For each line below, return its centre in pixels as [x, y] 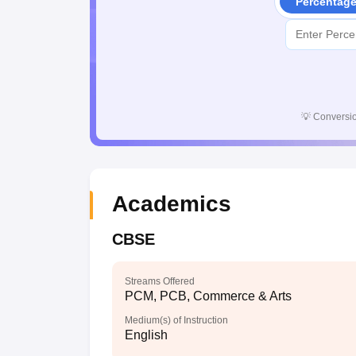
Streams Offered [159, 281]
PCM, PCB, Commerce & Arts [208, 296]
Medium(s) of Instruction [176, 320]
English [146, 335]
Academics [171, 204]
